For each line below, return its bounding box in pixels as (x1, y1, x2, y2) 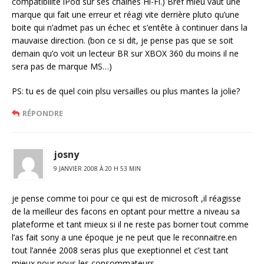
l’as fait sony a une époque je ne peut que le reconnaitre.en (12, 232, 237, 243)
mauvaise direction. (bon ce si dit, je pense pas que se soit (12, 35, 233, 47)
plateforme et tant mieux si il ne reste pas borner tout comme (12, 219, 249, 230)
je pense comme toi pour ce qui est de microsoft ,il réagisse (12, 193, 241, 204)
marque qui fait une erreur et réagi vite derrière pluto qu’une (12, 9, 239, 21)
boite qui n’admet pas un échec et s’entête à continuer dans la (12, 22, 247, 34)
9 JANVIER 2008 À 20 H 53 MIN (54, 164, 141, 173)
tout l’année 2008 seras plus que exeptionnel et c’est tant (12, 245, 229, 256)
